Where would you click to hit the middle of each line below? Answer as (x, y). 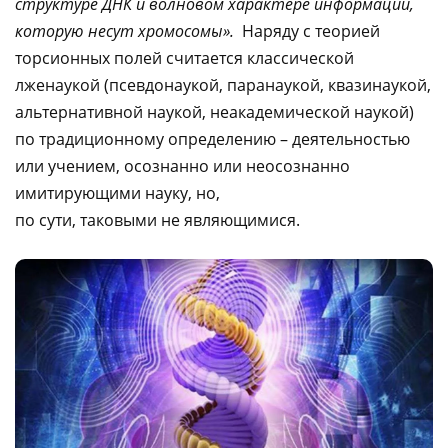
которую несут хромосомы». (124, 31)
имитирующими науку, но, (117, 193)
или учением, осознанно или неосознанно (182, 166)
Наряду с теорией (307, 31)
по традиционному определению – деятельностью (212, 139)
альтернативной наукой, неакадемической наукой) (214, 112)
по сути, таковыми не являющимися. (157, 220)
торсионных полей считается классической (184, 58)
